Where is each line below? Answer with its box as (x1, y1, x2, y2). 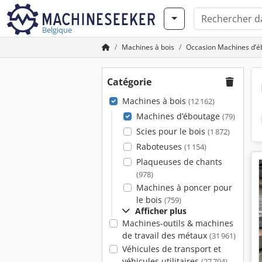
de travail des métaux (122, 230, 209, 241)
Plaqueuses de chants (136, 156, 222, 167)
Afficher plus (135, 205, 187, 216)
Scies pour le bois (136, 126, 208, 137)
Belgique (42, 25, 72, 35)
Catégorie (107, 75, 151, 88)
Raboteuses (136, 141, 184, 152)
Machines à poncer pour (136, 182, 232, 193)
